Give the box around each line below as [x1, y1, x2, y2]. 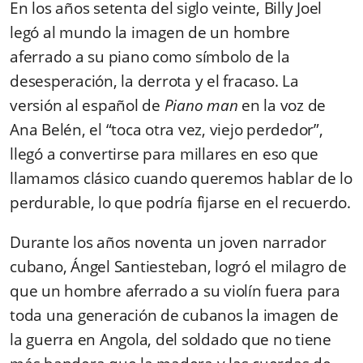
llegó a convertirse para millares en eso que [10, 143, 318, 164]
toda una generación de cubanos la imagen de [10, 304, 339, 326]
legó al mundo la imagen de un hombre [10, 21, 290, 43]
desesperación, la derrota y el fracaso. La [10, 70, 299, 92]
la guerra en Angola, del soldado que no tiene [10, 328, 331, 350]
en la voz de [237, 94, 326, 116]
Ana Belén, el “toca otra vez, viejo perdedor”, [10, 118, 323, 140]
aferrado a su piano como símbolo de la [10, 45, 290, 67]
